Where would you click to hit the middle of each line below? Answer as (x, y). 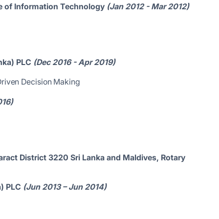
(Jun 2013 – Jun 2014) (65, 187)
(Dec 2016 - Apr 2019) (74, 62)
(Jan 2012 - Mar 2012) (148, 6)
